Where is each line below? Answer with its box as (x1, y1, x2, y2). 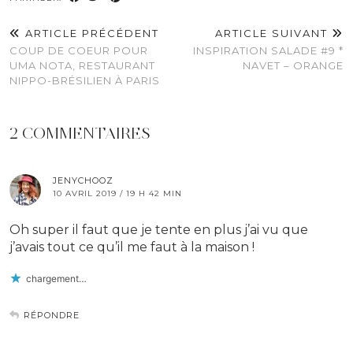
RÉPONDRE (24, 310, 80, 321)
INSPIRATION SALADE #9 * (193, 44, 344, 58)
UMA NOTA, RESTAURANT (9, 59, 155, 72)
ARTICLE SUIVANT (215, 27, 332, 40)
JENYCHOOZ (53, 175, 113, 187)
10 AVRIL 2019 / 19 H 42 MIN (53, 188, 182, 199)
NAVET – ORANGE (243, 59, 344, 72)
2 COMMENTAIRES (9, 124, 150, 143)
